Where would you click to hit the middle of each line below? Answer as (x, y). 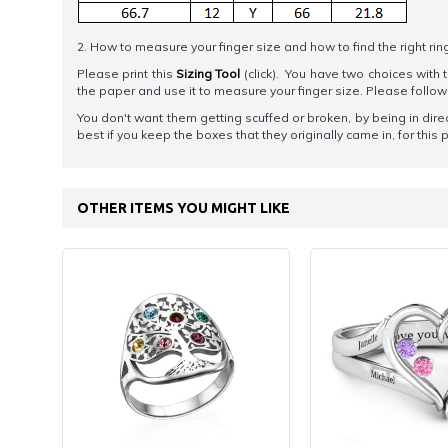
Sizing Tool (208, 73)
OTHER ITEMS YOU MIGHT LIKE (183, 208)
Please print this (127, 73)
